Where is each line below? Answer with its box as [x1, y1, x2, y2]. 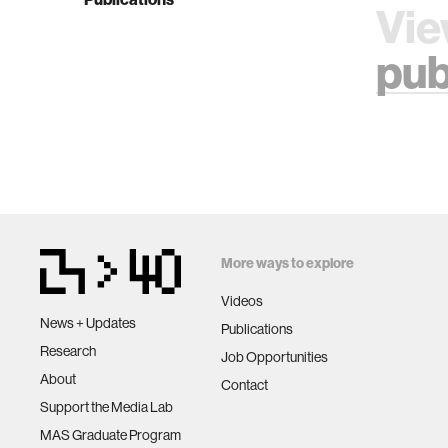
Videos [221, 292, 263, 310]
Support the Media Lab [40, 397, 173, 416]
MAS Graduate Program [40, 425, 181, 444]
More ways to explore [221, 254, 354, 272]
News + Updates [40, 313, 136, 332]
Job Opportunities [221, 348, 328, 366]
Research [40, 341, 96, 360]
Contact [221, 376, 268, 394]
